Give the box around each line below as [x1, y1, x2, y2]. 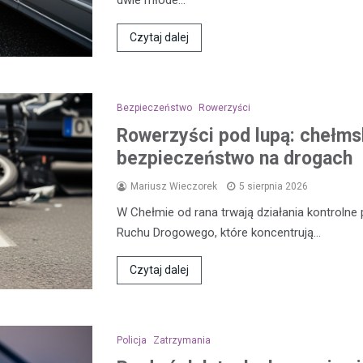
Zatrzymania [153, 335, 211, 347]
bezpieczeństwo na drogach [117, 147, 352, 170]
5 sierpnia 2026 [239, 181, 308, 193]
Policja [117, 335, 147, 347]
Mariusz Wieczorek [130, 181, 217, 193]
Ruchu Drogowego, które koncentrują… [117, 225, 321, 241]
